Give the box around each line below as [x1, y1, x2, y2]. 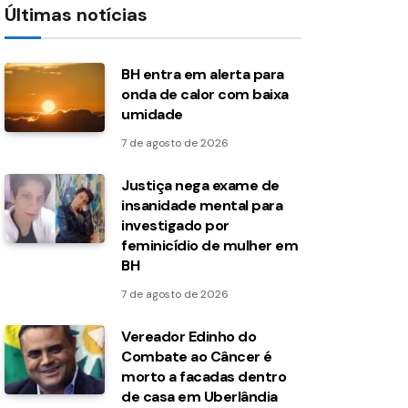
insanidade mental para [121, 196, 283, 215]
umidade [121, 105, 183, 124]
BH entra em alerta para [121, 65, 284, 84]
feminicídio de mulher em [121, 236, 299, 255]
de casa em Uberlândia [121, 387, 278, 406]
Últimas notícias [5, 3, 148, 26]
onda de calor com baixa [121, 85, 289, 104]
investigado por [121, 216, 229, 235]
